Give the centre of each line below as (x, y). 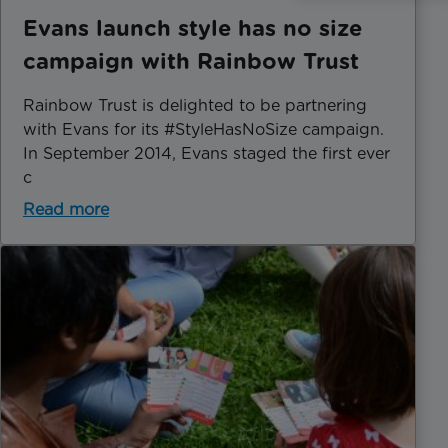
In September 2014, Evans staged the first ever (206, 153)
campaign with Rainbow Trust (191, 60)
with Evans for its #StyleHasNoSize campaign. (203, 129)
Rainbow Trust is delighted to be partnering (195, 105)
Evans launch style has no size (192, 27)
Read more (66, 209)
